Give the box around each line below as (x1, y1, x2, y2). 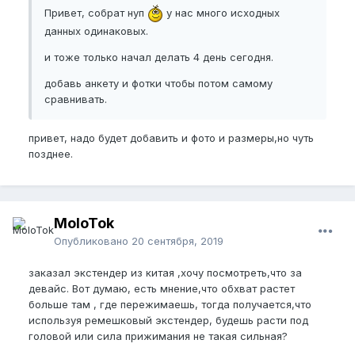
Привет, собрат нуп (44, 6, 147, 19)
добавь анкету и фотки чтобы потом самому (44, 77, 273, 90)
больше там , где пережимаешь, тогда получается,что (29, 298, 311, 311)
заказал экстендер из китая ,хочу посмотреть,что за (29, 266, 302, 280)
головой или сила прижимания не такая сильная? (29, 330, 291, 343)
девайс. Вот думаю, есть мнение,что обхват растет (29, 282, 295, 296)
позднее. (29, 147, 73, 161)
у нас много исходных (163, 6, 280, 19)
